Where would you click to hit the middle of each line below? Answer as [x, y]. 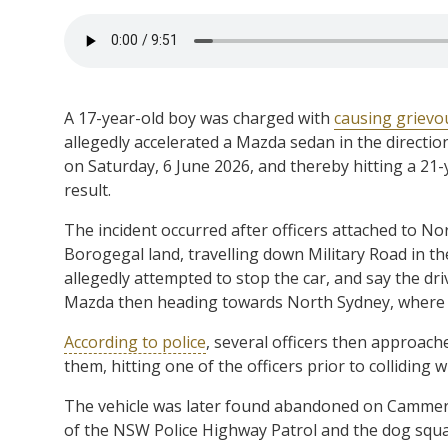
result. [87, 189]
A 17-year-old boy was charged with [199, 117]
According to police [135, 341]
